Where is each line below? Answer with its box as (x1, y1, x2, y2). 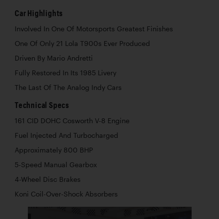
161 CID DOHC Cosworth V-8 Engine (15, 116, 130, 125)
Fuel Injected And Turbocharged (15, 131, 118, 139)
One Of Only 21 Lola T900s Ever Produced (15, 39, 150, 47)
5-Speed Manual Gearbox (15, 160, 97, 169)
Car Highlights (15, 8, 64, 18)
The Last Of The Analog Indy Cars (15, 83, 122, 91)
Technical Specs (15, 100, 69, 109)
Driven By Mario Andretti (15, 54, 93, 62)
